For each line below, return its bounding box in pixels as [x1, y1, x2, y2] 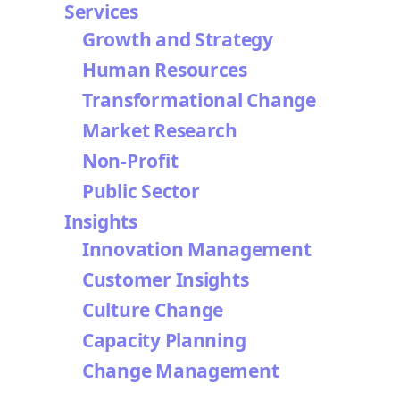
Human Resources [82, 57, 247, 82]
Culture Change [82, 297, 224, 322]
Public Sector [82, 179, 200, 204]
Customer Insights [82, 267, 257, 292]
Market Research [82, 118, 237, 143]
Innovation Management [82, 237, 312, 262]
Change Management [82, 358, 279, 383]
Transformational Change [82, 87, 316, 112]
